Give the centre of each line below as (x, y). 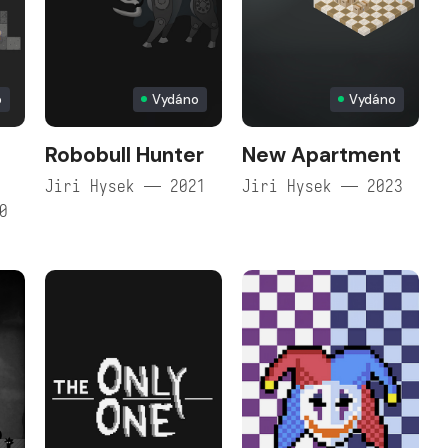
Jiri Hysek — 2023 (322, 186)
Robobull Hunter (124, 154)
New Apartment (321, 154)
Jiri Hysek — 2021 (125, 186)
